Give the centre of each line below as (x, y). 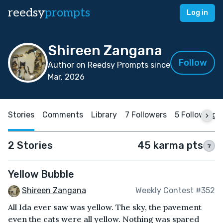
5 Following (196, 115)
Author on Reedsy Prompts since (109, 65)
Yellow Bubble (41, 174)
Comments (63, 115)
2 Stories (30, 145)
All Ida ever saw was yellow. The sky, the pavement (105, 207)
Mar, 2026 (66, 77)
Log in (197, 13)
